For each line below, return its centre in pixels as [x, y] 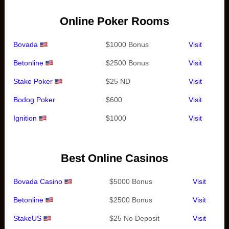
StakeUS [27, 218]
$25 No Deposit [134, 218]
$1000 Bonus [127, 44]
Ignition [25, 118]
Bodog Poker [34, 100]
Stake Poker [33, 81]
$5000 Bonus [131, 181]
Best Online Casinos [114, 158]
